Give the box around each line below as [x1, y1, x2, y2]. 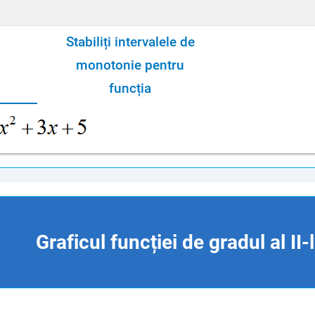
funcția [109, 79, 151, 96]
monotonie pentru [76, 56, 184, 73]
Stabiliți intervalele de [65, 33, 195, 50]
